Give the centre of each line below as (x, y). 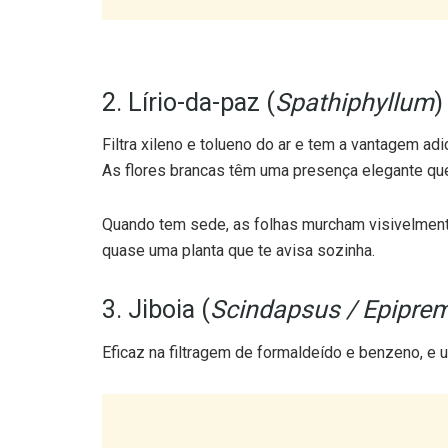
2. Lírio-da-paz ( (188, 62)
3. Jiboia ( (156, 270)
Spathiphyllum (354, 62)
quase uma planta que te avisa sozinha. (238, 211)
